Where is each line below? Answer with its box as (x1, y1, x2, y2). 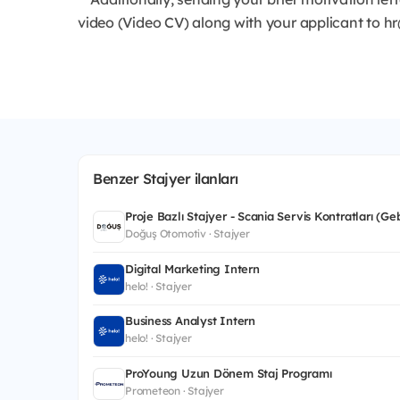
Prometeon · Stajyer (125, 383, 224, 397)
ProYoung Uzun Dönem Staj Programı (125, 365, 332, 380)
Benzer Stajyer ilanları (93, 170, 238, 188)
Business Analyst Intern (125, 313, 255, 329)
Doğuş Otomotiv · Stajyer (125, 227, 250, 241)
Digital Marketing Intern (125, 261, 260, 276)
